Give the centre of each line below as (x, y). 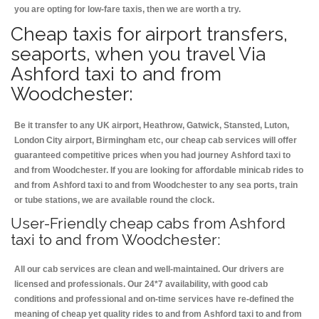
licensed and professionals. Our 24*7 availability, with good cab (141, 284)
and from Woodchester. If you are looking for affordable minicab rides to (159, 171)
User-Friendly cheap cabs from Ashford (148, 224)
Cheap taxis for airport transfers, (149, 34)
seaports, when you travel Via (138, 54)
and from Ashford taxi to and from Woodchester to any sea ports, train (156, 185)
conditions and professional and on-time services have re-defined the (154, 299)
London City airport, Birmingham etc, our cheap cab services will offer (156, 141)
